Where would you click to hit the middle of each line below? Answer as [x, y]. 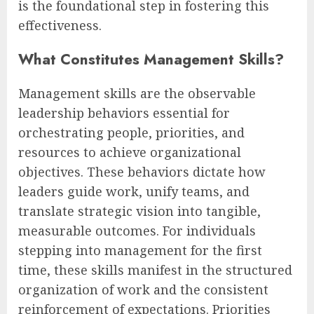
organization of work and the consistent [143, 290]
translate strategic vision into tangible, [139, 211]
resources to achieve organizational [130, 152]
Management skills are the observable [137, 94]
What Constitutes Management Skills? [151, 60]
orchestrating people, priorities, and [131, 133]
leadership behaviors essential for [124, 113]
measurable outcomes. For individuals [137, 231]
